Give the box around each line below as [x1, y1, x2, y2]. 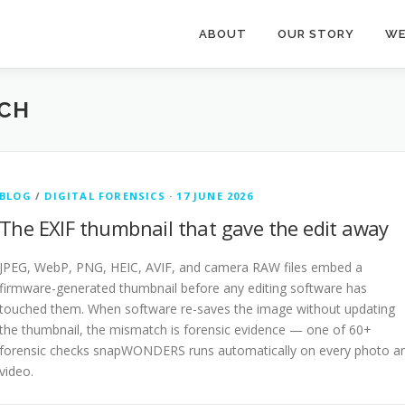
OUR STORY [278, 27, 354, 41]
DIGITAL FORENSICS [44, 189, 165, 202]
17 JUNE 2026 [176, 189, 253, 202]
